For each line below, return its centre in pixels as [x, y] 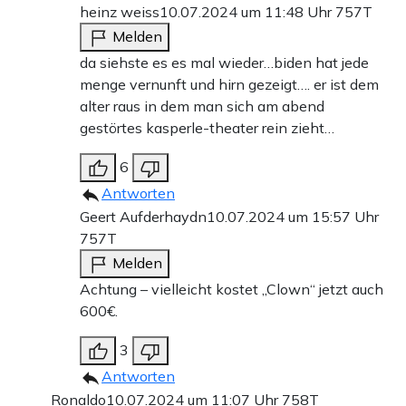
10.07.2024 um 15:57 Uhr [293, 216]
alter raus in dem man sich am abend [202, 106]
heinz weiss [120, 11]
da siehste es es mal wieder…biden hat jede [224, 62]
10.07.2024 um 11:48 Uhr [247, 11]
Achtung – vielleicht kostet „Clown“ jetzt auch [232, 289]
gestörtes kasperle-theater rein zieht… [207, 127]
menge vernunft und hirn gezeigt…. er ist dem [229, 84]
